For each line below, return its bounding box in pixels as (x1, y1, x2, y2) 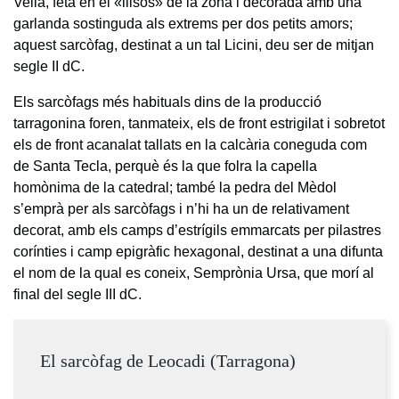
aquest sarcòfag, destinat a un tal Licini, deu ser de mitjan (13, 37, 374, 53)
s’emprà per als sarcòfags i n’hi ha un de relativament (13, 200, 349, 216)
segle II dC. (13, 58, 85, 74)
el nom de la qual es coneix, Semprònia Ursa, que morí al (13, 265, 374, 281)
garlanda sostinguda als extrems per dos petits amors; (13, 15, 353, 31)
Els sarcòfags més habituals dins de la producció (13, 94, 322, 110)
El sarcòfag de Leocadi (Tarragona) (40, 350, 296, 370)
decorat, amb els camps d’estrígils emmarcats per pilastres (13, 222, 381, 238)
